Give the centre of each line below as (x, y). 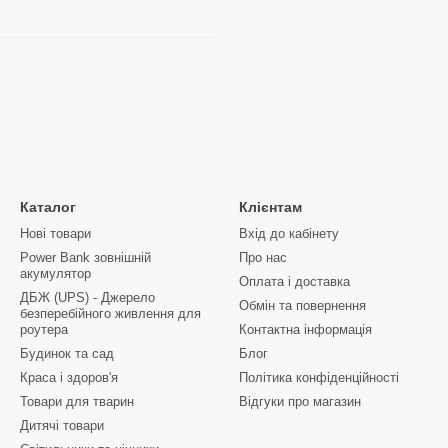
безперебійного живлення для (110, 314)
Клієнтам (270, 207)
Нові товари (55, 234)
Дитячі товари (62, 426)
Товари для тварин (77, 402)
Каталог (48, 207)
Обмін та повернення (302, 306)
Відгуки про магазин (300, 402)
